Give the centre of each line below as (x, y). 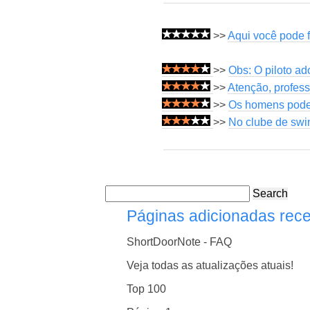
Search (270, 194)
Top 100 (147, 289)
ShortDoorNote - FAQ (180, 241)
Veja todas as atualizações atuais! (210, 265)
